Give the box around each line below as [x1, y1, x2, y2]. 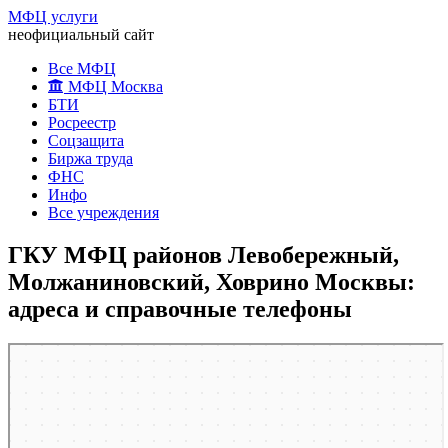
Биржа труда [48, 150, 133, 167]
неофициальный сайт [8, 26, 154, 43]
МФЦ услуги [8, 8, 98, 25]
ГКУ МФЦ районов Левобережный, [8, 241, 399, 268]
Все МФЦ [48, 60, 116, 77]
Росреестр [48, 114, 116, 131]
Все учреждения [48, 204, 159, 221]
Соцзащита [48, 132, 124, 149]
